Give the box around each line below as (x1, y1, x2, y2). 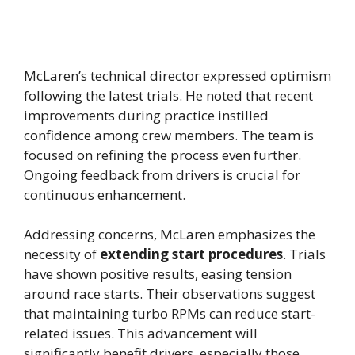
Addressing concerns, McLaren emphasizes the (24, 225, 315, 244)
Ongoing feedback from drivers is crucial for (24, 165, 300, 184)
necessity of (24, 245, 100, 264)
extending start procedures (100, 245, 283, 264)
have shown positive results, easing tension (24, 265, 292, 284)
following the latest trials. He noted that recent (24, 86, 313, 105)
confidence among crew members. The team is (24, 125, 314, 144)
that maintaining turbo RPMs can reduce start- (24, 304, 315, 323)
